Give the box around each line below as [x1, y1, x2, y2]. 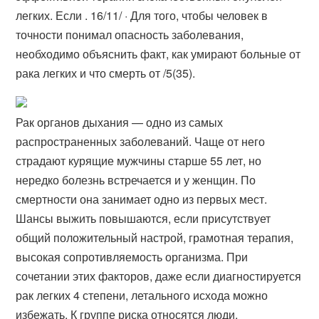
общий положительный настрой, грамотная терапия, [16, 229, 294, 246]
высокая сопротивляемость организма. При [16, 249, 249, 265]
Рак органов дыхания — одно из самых [16, 114, 224, 130]
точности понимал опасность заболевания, [16, 26, 244, 43]
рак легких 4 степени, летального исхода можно [16, 287, 268, 303]
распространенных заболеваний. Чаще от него [16, 133, 266, 150]
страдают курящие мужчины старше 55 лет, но [16, 152, 262, 169]
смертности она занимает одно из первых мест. [16, 191, 268, 207]
